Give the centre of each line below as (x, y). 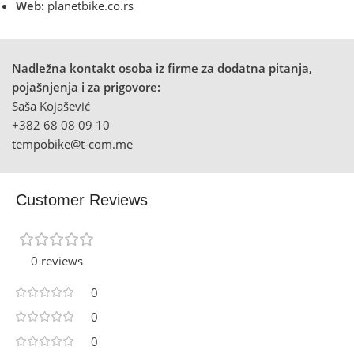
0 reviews (57, 260)
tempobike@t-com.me (72, 143)
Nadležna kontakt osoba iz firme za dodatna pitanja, (162, 68)
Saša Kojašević (51, 105)
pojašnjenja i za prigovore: (86, 87)
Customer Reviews (82, 200)
